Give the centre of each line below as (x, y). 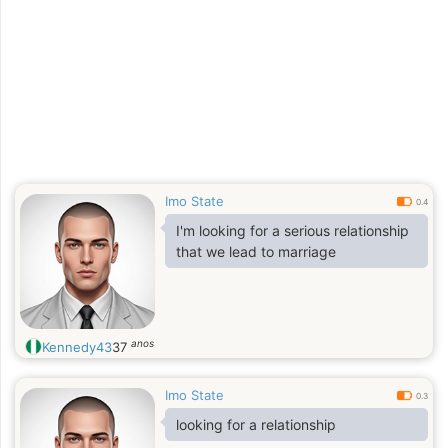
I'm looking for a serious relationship (292, 230)
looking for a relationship (256, 424)
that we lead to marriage (256, 251)
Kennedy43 (77, 347)
